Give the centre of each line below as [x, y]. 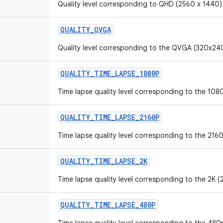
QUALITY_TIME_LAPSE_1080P [110, 73]
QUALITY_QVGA [86, 30]
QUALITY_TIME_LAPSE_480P [108, 205]
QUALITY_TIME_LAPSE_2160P [110, 117]
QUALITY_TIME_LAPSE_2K [104, 161]
